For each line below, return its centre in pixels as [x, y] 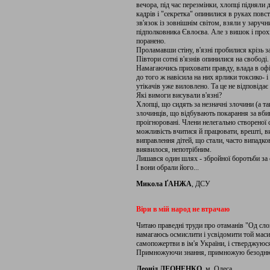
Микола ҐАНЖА [164, 184]
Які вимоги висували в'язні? [179, 95]
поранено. [151, 41]
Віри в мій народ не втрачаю [183, 209]
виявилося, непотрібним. [174, 149]
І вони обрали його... [168, 168]
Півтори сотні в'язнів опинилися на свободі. [202, 59]
